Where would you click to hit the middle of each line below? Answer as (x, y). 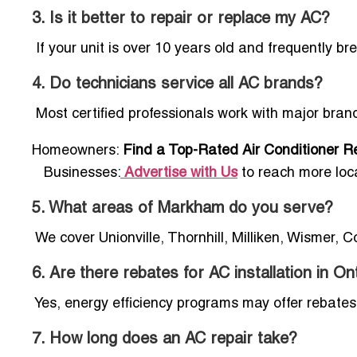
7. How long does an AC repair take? (165, 339)
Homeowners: (77, 151)
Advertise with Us (181, 173)
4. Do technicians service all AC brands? (177, 84)
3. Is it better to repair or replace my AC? (181, 19)
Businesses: (80, 173)
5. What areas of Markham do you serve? (182, 208)
